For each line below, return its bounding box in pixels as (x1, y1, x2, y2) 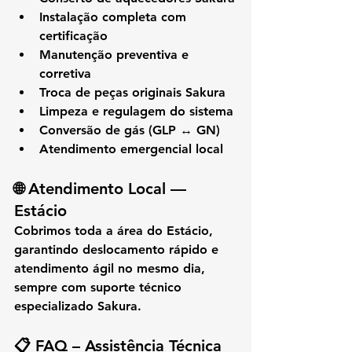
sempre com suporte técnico (14, 279, 185, 295)
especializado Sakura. (14, 298, 141, 313)
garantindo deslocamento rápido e (14, 241, 222, 257)
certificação (39, 27, 108, 43)
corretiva (39, 65, 91, 81)
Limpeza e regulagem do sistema (39, 103, 233, 119)
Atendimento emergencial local (39, 141, 223, 156)
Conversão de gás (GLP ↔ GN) (39, 122, 220, 137)
